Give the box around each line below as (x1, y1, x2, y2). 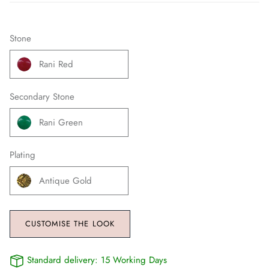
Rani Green (39, 115, 83, 129)
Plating (10, 148, 35, 162)
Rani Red (39, 57, 73, 71)
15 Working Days (101, 253, 167, 267)
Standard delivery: (24, 253, 101, 267)
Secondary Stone (10, 89, 74, 103)
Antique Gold (39, 174, 92, 187)
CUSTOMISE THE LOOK (25, 218, 115, 230)
